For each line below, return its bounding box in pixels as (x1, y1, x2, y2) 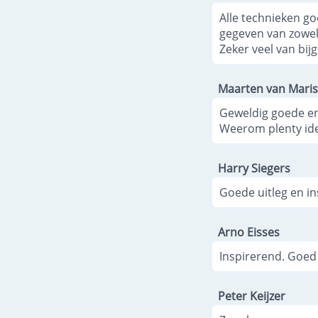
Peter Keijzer (218, 287, 285, 304)
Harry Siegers (218, 160, 290, 176)
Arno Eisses (218, 224, 280, 240)
